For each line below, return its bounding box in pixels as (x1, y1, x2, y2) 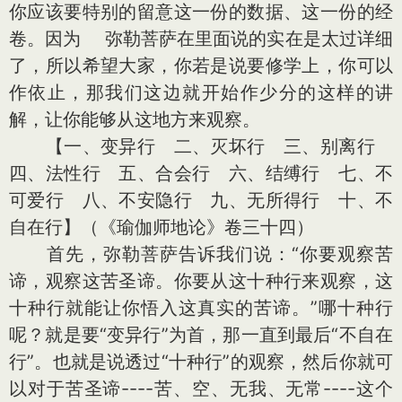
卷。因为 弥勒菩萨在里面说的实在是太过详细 (9, 28, 393, 49)
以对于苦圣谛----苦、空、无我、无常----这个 (9, 378, 393, 399)
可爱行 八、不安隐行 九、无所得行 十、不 (9, 189, 393, 211)
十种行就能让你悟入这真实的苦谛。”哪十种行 (9, 297, 393, 319)
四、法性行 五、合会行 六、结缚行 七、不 (9, 162, 393, 184)
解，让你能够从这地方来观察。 (9, 109, 260, 130)
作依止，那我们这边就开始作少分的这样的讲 (9, 82, 393, 103)
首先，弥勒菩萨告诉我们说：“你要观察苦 (9, 243, 393, 265)
